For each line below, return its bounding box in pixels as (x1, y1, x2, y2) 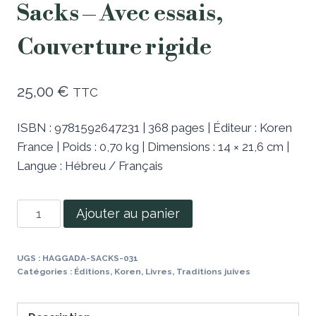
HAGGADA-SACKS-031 (42, 253, 138, 263)
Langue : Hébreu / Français (17, 158, 163, 173)
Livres (145, 266, 172, 276)
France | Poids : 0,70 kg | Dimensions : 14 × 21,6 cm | (17, 139, 289, 154)
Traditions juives (176, 266, 250, 276)
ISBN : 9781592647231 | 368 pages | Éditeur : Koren (17, 120, 292, 135)
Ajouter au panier (75, 205, 180, 221)
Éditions (74, 266, 110, 276)
